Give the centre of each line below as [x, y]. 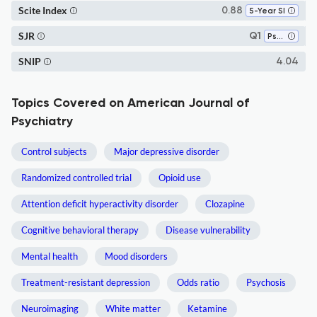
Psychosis [266, 282]
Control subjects [54, 151]
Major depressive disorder [167, 151]
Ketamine [207, 309]
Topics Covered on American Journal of [130, 103]
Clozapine [225, 204]
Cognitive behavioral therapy [80, 230]
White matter [133, 309]
